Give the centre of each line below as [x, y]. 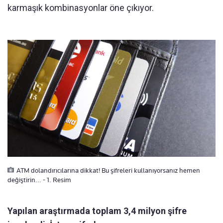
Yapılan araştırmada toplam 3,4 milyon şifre [97, 211]
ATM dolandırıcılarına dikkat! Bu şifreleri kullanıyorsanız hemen [108, 170]
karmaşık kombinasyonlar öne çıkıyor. [81, 8]
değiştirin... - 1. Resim [39, 180]
